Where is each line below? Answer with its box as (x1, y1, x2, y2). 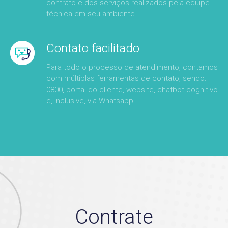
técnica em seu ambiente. (46, 9, 137, 18)
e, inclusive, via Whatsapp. (46, 96, 135, 105)
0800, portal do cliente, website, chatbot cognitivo (46, 85, 218, 94)
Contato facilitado (46, 41, 139, 55)
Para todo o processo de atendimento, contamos (46, 63, 218, 72)
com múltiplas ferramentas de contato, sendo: (46, 74, 206, 83)
